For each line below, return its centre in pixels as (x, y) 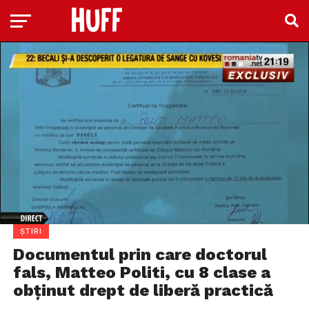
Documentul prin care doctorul (140, 254)
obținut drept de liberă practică (143, 290)
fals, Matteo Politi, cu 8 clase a (141, 272)
